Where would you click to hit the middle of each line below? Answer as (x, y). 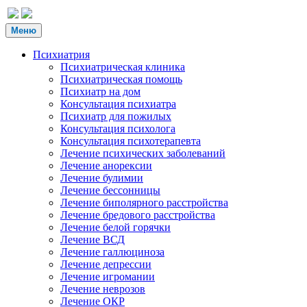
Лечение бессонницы (110, 190)
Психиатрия (61, 54)
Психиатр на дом (100, 91)
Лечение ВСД (93, 240)
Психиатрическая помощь (121, 79)
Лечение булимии (102, 178)
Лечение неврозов (103, 289)
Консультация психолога (118, 128)
